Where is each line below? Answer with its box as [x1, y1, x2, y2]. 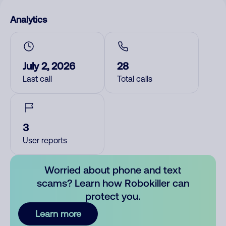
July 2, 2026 [23, 60, 75, 72]
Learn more [35, 208, 81, 219]
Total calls [117, 74, 152, 83]
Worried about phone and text [44, 163, 182, 176]
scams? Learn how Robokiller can [36, 177, 189, 189]
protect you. [85, 190, 141, 202]
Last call [23, 74, 52, 83]
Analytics [10, 14, 47, 25]
